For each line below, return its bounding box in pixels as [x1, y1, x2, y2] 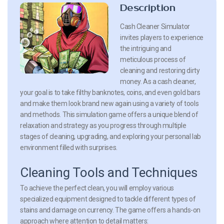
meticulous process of [120, 55, 186, 63]
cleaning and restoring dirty [120, 66, 200, 74]
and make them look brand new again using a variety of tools [20, 99, 199, 107]
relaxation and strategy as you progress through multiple [20, 121, 186, 129]
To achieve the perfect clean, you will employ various [20, 183, 174, 192]
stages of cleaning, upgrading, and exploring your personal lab [20, 132, 201, 140]
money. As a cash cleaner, [120, 77, 196, 85]
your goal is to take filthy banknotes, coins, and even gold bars [20, 88, 200, 96]
